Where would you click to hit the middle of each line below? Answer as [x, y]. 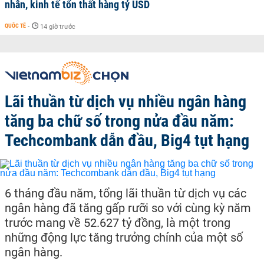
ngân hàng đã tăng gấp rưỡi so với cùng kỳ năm [128, 208]
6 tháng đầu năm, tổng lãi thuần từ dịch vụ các [126, 193]
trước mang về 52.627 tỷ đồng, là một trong [118, 223]
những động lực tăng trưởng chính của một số [124, 237]
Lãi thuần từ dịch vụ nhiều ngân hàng [126, 102]
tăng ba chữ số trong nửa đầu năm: [119, 121]
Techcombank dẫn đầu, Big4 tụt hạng [127, 141]
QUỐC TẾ [15, 26]
